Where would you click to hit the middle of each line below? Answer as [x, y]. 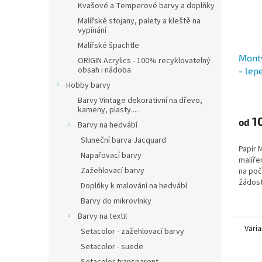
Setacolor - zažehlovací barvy [132, 232]
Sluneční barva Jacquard [123, 140]
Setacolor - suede [112, 247]
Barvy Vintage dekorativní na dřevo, [140, 101]
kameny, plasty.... [108, 110]
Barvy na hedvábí [108, 125]
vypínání [92, 30]
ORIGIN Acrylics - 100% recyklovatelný [144, 61]
